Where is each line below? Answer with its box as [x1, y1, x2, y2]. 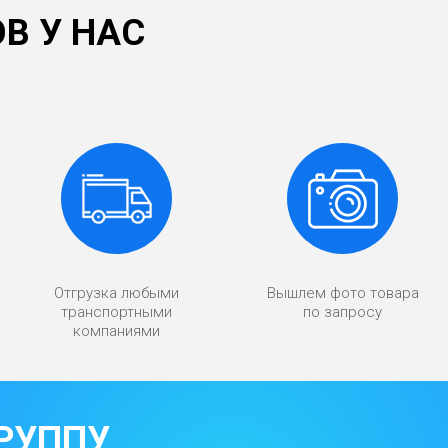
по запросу [303, 303, 383, 321]
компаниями [72, 322, 160, 340]
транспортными [60, 303, 172, 321]
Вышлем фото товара [266, 284, 419, 302]
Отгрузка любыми [53, 284, 179, 302]
